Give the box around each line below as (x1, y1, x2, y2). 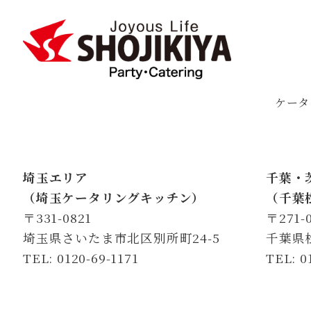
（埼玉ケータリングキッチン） (23, 189, 205, 207)
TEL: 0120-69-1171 (23, 249, 139, 267)
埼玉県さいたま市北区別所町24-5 (23, 229, 220, 247)
